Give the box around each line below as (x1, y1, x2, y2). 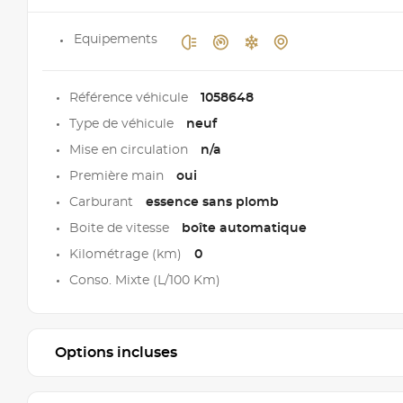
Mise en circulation (69, 143, 192, 157)
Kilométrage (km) (69, 247, 185, 261)
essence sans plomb (146, 195, 279, 209)
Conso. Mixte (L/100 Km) (69, 273, 220, 287)
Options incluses (55, 345, 177, 360)
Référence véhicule (69, 91, 192, 104)
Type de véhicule (69, 117, 177, 130)
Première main (69, 169, 167, 183)
